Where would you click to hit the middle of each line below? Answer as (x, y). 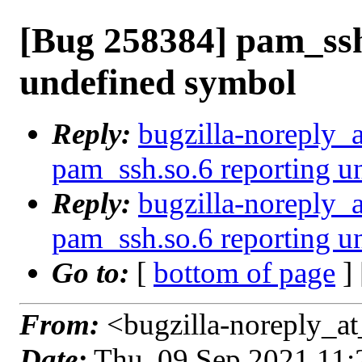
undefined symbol (158, 82)
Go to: (94, 273)
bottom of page (244, 273)
